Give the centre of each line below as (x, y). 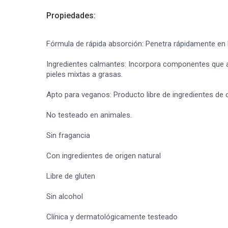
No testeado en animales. (89, 115)
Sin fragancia (68, 135)
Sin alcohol (65, 196)
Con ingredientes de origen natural (104, 156)
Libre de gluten (71, 176)
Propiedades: (71, 16)
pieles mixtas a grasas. (84, 74)
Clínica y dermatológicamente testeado (112, 217)
